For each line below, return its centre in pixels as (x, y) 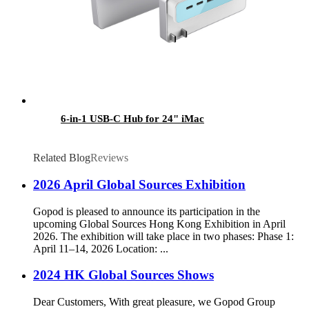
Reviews (109, 158)
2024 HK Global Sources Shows (123, 275)
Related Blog (62, 158)
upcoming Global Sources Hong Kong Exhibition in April (159, 223)
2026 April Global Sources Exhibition (139, 184)
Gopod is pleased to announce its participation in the (147, 211)
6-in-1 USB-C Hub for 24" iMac (132, 119)
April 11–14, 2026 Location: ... (101, 248)
